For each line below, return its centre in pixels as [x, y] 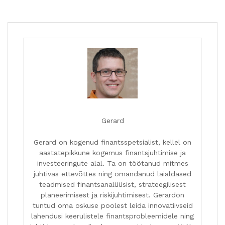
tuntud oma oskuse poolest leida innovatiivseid [113, 205]
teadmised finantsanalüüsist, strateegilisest [113, 184]
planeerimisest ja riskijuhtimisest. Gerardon [113, 195]
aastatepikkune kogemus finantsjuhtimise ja [113, 152]
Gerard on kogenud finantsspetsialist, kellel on [113, 142]
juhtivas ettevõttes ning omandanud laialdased [113, 174]
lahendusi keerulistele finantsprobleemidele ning [113, 216]
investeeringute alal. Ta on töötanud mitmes [113, 163]
